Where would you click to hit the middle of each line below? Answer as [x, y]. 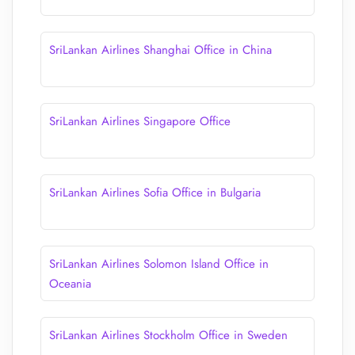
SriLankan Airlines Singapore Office [140, 121]
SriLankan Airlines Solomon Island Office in [159, 264]
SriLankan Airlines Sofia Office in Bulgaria [155, 193]
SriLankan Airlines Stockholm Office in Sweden [168, 335]
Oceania [70, 284]
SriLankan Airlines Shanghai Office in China [160, 50]
